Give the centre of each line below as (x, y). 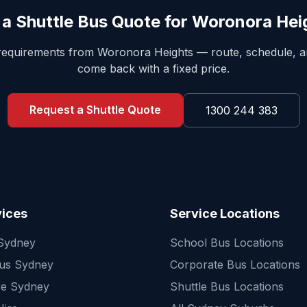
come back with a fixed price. (153, 69)
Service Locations (225, 213)
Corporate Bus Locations (235, 265)
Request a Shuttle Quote (95, 110)
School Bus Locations (227, 243)
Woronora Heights (145, 52)
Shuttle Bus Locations (227, 286)
